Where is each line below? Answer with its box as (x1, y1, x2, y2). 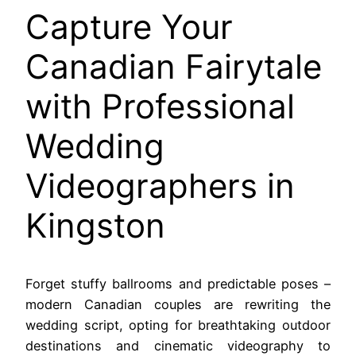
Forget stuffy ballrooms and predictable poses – (25, 275, 331, 292)
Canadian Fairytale (25, 45, 322, 87)
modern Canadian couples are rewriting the (25, 296, 331, 312)
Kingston (25, 204, 165, 246)
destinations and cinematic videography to (25, 337, 331, 354)
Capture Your (25, 6, 233, 47)
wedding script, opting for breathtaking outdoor (25, 316, 331, 333)
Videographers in (25, 164, 295, 206)
